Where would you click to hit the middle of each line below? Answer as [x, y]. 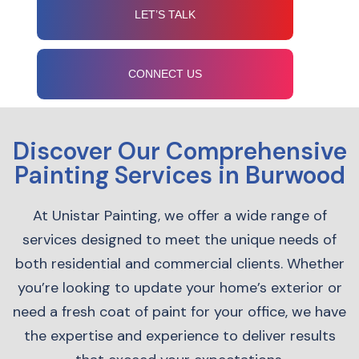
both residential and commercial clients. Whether [179, 264]
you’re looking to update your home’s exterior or [179, 288]
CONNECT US [165, 74]
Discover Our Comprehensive [179, 151]
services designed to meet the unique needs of [179, 240]
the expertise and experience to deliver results [179, 336]
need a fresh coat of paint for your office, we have [179, 312]
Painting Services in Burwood [179, 175]
